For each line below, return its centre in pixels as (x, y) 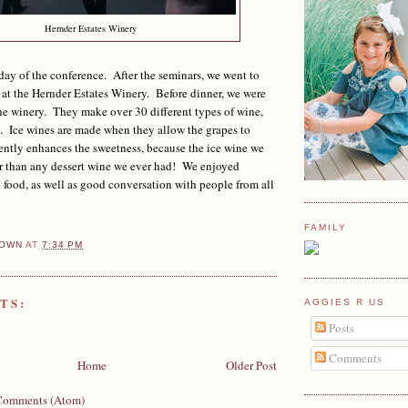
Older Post (251, 366)
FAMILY (326, 227)
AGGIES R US (345, 302)
